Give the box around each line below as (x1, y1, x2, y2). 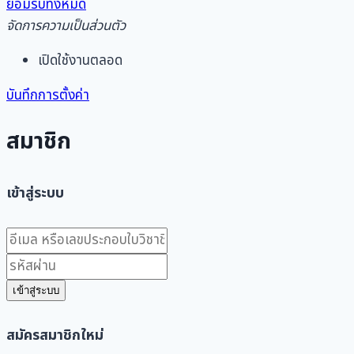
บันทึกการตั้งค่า (6, 85, 89, 107)
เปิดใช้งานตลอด (38, 51, 122, 72)
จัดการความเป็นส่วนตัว (6, 16, 126, 37)
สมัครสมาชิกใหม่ (6, 324, 104, 346)
